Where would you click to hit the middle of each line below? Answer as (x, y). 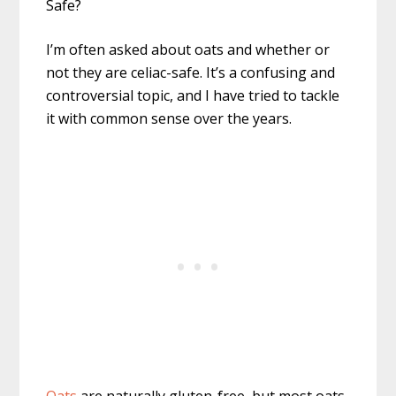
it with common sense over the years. (169, 119)
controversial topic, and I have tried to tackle (193, 96)
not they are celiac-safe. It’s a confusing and (191, 73)
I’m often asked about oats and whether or (188, 50)
